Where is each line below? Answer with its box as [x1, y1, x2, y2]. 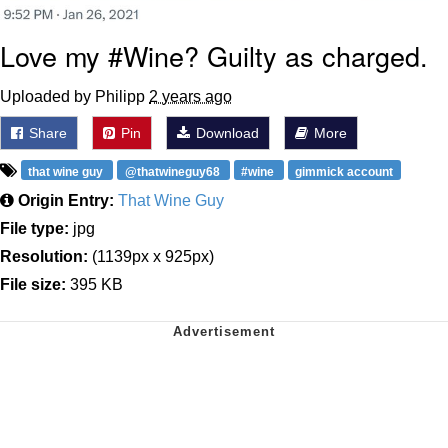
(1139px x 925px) [88, 248, 214, 266]
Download [192, 125, 259, 142]
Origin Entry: [18, 192, 114, 210]
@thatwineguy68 [124, 165, 223, 180]
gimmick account [295, 165, 394, 180]
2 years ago [149, 88, 232, 106]
